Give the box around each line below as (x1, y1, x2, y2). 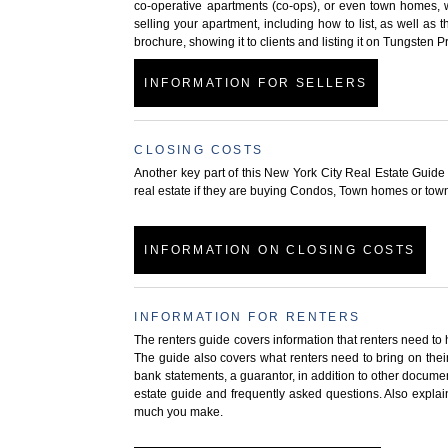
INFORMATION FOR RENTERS (134, 309, 361, 324)
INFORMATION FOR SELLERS (144, 75, 368, 90)
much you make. (134, 404, 224, 419)
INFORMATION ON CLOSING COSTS (144, 242, 416, 257)
